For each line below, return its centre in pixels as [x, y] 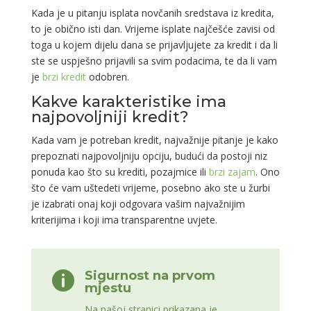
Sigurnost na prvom [150, 276]
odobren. [107, 77]
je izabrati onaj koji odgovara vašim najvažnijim [138, 204]
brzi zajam [232, 172]
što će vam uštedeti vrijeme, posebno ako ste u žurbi [150, 188]
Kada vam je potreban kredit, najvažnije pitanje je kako [154, 140]
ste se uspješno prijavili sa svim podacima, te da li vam [154, 61]
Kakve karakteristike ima [128, 102]
